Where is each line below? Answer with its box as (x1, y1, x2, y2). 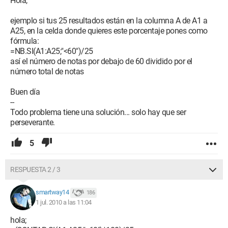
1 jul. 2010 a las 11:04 (36, 198, 92, 206)
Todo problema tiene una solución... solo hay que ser (10, 107, 186, 117)
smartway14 (36, 188, 69, 196)
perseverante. (10, 118, 55, 127)
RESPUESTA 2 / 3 (10, 165, 61, 174)
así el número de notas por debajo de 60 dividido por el (10, 56, 192, 66)
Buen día (10, 87, 40, 97)
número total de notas (10, 67, 84, 76)
